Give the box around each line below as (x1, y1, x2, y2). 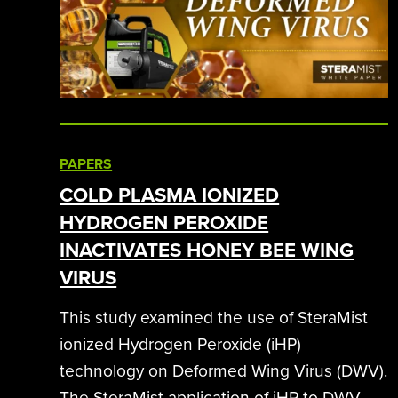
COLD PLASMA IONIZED (60, 179, 280, 209)
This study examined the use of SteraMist (60, 305, 369, 330)
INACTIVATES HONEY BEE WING (60, 235, 354, 264)
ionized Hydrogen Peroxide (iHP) (60, 331, 302, 356)
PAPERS (60, 153, 113, 174)
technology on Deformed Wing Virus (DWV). (60, 358, 388, 383)
